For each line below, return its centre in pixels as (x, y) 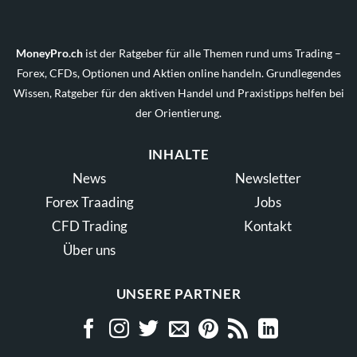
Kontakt (268, 226)
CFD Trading (89, 226)
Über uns (89, 249)
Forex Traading (89, 202)
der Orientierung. (178, 112)
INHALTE (178, 154)
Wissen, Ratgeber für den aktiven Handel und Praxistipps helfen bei (178, 92)
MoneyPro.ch (49, 53)
